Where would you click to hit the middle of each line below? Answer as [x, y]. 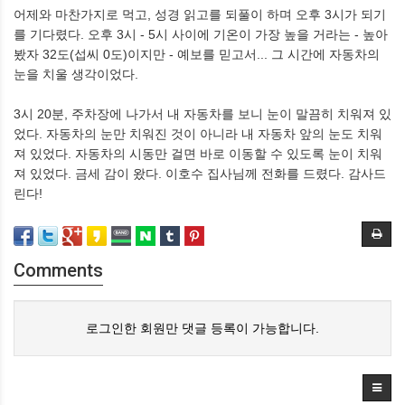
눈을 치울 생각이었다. [76, 74]
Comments [58, 270]
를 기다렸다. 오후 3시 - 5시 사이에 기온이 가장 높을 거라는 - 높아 [201, 34]
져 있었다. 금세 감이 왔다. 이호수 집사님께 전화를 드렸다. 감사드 [200, 174]
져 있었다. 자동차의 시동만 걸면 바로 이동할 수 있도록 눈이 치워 [198, 154]
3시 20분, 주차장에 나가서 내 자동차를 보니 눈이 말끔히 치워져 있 [202, 114]
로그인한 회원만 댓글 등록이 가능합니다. [202, 328]
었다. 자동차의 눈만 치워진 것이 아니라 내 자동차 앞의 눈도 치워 [198, 134]
